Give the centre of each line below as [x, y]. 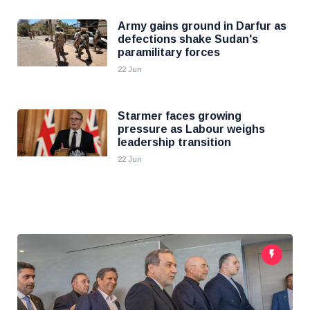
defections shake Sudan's [188, 39]
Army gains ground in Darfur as [202, 26]
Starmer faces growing [180, 116]
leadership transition [174, 142]
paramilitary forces [169, 52]
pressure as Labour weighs [191, 129]
